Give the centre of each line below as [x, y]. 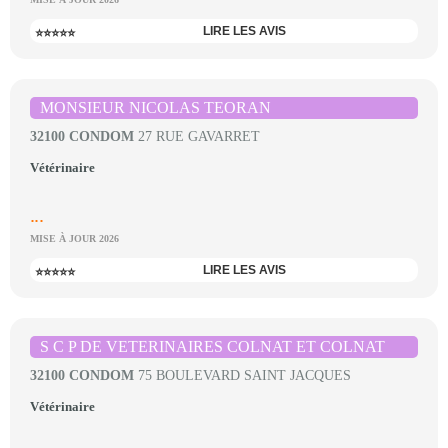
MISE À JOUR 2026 [74, 238]
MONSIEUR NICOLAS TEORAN [155, 107]
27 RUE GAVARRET [197, 136]
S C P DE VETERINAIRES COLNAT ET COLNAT [212, 346]
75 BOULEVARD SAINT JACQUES [242, 375]
